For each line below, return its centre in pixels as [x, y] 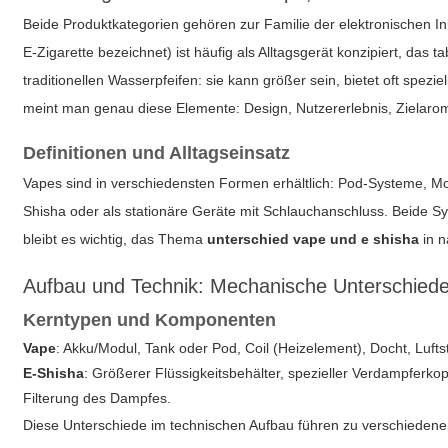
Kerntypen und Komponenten [150, 320]
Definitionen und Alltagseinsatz [157, 153]
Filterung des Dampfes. [97, 398]
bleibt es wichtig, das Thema [115, 239]
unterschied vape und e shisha [313, 239]
